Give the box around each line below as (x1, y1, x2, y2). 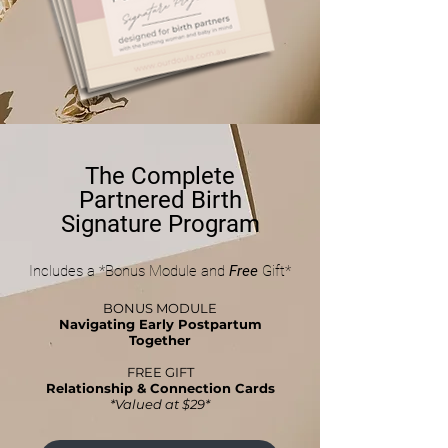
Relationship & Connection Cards (45, 380, 275, 396)
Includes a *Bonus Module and (29, 262, 229, 280)
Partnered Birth (78, 186, 242, 214)
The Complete (85, 162, 235, 190)
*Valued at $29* (110, 396, 210, 412)
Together (129, 332, 191, 348)
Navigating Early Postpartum (58, 316, 262, 332)
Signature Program (60, 210, 260, 238)
